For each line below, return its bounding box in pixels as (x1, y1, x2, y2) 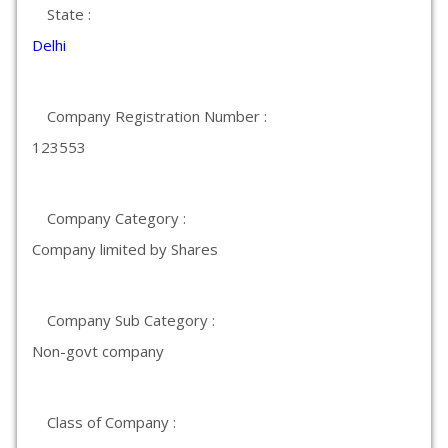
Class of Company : (47, 412, 176, 432)
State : (47, 4, 91, 24)
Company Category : (47, 208, 186, 228)
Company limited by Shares (32, 239, 218, 259)
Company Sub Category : (47, 310, 215, 330)
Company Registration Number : (47, 106, 267, 126)
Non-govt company (32, 341, 164, 361)
